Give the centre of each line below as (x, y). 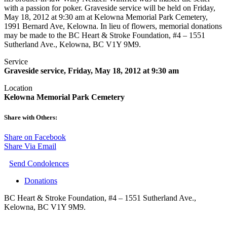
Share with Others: (31, 117)
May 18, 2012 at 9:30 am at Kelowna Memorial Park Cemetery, (106, 17)
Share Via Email (30, 146)
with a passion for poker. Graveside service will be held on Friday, (110, 8)
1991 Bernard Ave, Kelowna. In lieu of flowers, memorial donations (113, 26)
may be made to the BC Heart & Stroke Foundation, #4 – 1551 (105, 35)
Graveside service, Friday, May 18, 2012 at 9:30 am (91, 71)
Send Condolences (39, 163)
